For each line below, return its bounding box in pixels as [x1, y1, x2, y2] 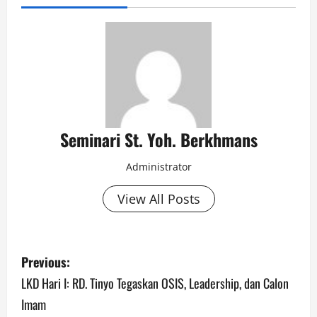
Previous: [21, 253, 70, 272]
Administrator [125, 160, 192, 174]
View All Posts [117, 190, 200, 208]
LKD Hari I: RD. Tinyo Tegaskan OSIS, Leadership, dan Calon [21, 274, 289, 293]
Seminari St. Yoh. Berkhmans [59, 127, 258, 153]
